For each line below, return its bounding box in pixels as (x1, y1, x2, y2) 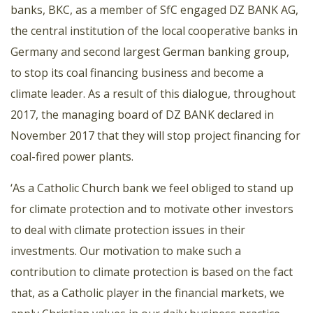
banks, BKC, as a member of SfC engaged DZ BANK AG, (10, 2, 298, 18)
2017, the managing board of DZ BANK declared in (10, 107, 274, 123)
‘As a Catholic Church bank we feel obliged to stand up (10, 180, 293, 196)
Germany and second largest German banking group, (10, 44, 289, 60)
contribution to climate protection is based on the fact (10, 264, 293, 280)
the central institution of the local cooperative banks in (10, 23, 298, 39)
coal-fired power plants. (10, 149, 133, 165)
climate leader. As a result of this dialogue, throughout (10, 86, 296, 102)
